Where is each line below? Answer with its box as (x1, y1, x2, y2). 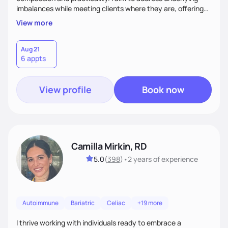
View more (16, 17, 52, 27)
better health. (16, 23, 61, 34)
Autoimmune (22, 198, 59, 207)
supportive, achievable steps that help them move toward (16, 13, 204, 23)
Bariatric (71, 198, 95, 207)
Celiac (107, 198, 125, 207)
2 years (127, 154, 152, 164)
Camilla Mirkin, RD (71, 139, 147, 152)
